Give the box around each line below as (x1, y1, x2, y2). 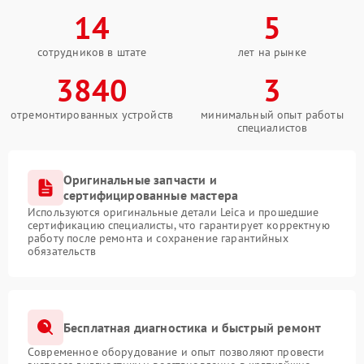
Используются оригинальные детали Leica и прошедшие (28, 205, 319, 219)
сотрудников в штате (37, 45, 147, 59)
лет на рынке (238, 45, 306, 59)
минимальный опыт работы (201, 107, 344, 122)
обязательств (28, 244, 96, 258)
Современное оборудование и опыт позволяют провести (28, 344, 325, 359)
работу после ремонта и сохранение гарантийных (28, 231, 288, 245)
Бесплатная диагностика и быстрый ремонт (63, 318, 322, 336)
